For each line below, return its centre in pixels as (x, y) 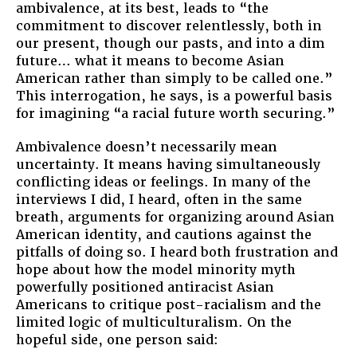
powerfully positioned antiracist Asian (145, 287)
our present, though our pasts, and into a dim (171, 43)
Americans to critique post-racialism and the (169, 304)
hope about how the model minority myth (156, 269)
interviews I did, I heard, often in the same (159, 199)
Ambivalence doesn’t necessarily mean (147, 147)
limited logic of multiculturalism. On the (154, 322)
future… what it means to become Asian (150, 61)
